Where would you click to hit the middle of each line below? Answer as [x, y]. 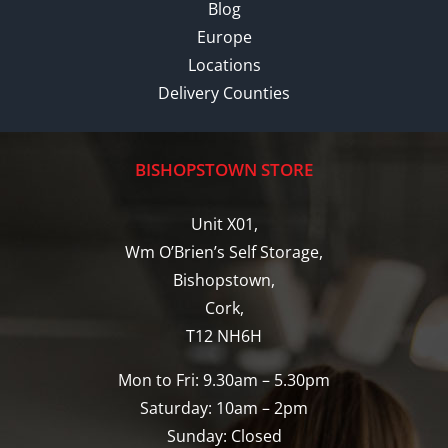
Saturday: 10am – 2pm [224, 408]
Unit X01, [224, 224]
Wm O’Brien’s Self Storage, [224, 252]
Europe [224, 37]
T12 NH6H [224, 336]
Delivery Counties [224, 93]
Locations [224, 65]
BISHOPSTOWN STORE [224, 170]
